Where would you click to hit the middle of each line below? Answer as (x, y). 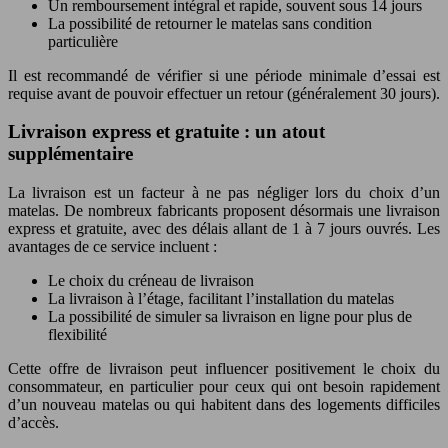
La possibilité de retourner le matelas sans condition (210, 23)
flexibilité (77, 335)
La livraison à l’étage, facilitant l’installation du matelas (221, 299)
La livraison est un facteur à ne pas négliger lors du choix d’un (224, 193)
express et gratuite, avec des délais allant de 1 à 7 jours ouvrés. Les (224, 229)
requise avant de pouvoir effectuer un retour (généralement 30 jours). (224, 93)
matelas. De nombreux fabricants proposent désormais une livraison (224, 211)
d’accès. (33, 423)
